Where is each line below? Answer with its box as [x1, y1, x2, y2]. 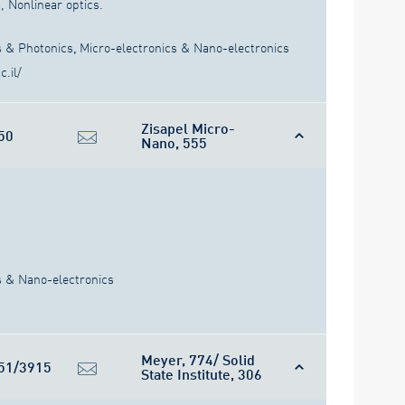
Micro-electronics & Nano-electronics [80, 40, 289, 56]
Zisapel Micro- [141, 119, 235, 137]
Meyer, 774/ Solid [141, 351, 255, 369]
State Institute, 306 [141, 365, 262, 383]
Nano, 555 [141, 134, 207, 152]
